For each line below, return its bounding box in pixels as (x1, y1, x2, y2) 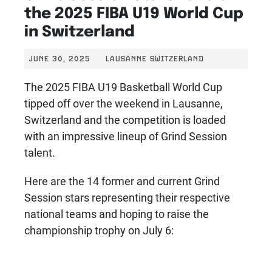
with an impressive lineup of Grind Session (24, 129, 227, 144)
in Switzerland (24, 19, 135, 41)
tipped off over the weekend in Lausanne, (24, 96, 223, 111)
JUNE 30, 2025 (29, 54, 90, 64)
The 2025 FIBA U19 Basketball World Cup (24, 80, 222, 95)
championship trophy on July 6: (24, 222, 174, 237)
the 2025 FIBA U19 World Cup (24, 1, 243, 22)
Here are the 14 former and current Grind (24, 173, 220, 188)
